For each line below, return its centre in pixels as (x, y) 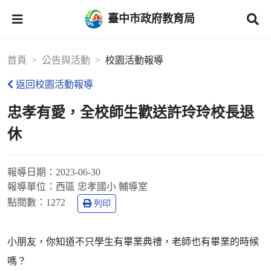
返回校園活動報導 (54, 84)
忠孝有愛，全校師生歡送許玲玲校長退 (131, 113)
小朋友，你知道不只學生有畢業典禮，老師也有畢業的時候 (133, 242)
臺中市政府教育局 (151, 18)
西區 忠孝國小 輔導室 (102, 187)
